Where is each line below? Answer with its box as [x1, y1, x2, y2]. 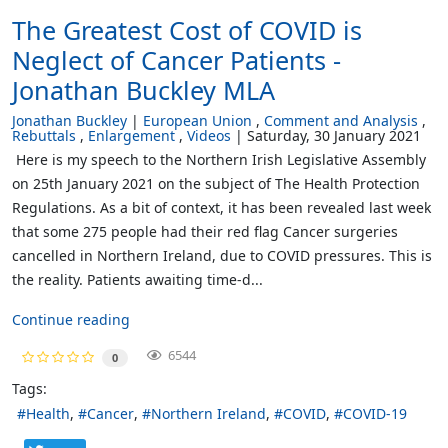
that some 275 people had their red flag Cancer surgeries [12, 221, 398, 241]
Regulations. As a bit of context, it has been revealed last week [12, 197, 431, 217]
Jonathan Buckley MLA [12, 72, 275, 107]
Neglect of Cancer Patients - [12, 42, 341, 77]
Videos [187, 125, 231, 145]
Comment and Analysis [264, 110, 418, 130]
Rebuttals [12, 125, 76, 145]
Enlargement [88, 125, 175, 145]
